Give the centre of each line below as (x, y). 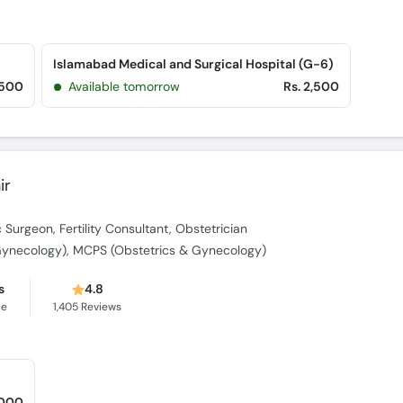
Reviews (100, 307)
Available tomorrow (124, 86)
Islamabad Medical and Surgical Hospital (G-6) (194, 64)
